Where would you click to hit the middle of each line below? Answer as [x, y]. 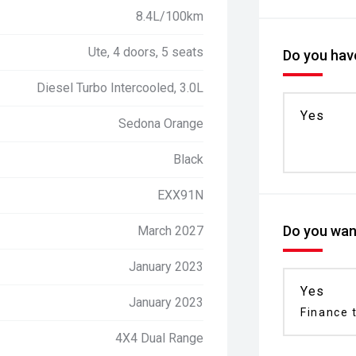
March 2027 [171, 231]
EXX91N [181, 195]
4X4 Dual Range [160, 338]
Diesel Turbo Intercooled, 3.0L [120, 88]
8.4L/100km [170, 16]
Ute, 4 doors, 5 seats [146, 52]
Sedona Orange [161, 124]
